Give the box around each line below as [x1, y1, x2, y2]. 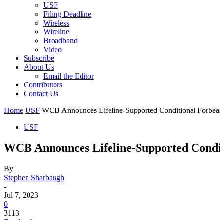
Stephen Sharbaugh [4, 173, 64, 182]
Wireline [43, 27, 69, 36]
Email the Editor [43, 72, 94, 80]
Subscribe [24, 54, 54, 62]
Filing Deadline [43, 10, 91, 18]
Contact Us [24, 89, 58, 98]
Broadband [43, 36, 78, 45]
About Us [24, 63, 54, 71]
